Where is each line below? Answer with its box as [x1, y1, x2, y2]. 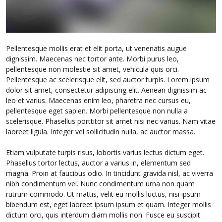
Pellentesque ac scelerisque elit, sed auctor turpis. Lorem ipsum [6, 75, 210, 85]
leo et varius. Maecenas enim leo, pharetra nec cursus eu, [6, 96, 191, 106]
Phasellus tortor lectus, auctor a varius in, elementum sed [6, 158, 191, 168]
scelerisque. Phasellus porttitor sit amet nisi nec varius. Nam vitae [6, 116, 216, 126]
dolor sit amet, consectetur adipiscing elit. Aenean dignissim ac [6, 85, 207, 95]
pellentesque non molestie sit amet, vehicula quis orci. [6, 64, 179, 74]
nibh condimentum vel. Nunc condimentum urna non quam [6, 179, 195, 189]
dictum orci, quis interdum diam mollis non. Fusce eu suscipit [6, 210, 201, 220]
